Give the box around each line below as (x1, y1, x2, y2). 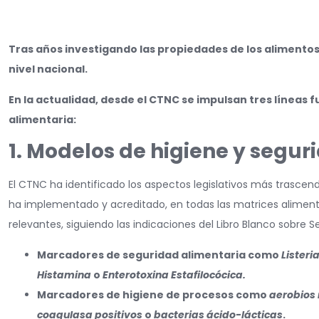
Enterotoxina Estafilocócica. (100, 267, 246, 282)
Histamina (37, 267, 93, 282)
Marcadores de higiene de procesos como (37, 287, 269, 302)
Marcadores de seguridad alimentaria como (37, 247, 281, 262)
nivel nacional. (9, 62, 88, 77)
